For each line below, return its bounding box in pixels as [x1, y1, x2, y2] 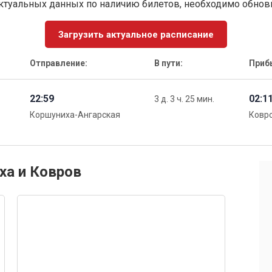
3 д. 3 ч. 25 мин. [154, 94, 215, 104]
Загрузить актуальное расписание [58, 29, 214, 40]
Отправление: [29, 58, 87, 69]
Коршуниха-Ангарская [29, 110, 120, 120]
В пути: [154, 58, 183, 69]
